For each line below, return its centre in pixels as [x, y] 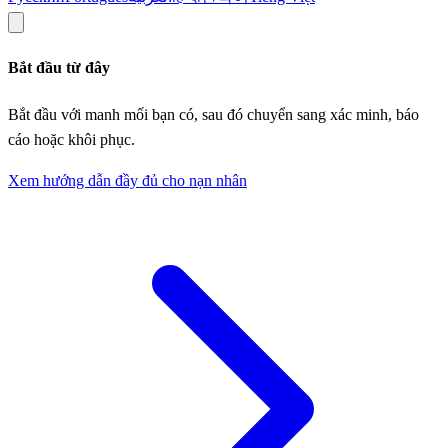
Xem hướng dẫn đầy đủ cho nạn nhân [127, 180]
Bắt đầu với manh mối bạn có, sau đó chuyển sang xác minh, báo [213, 114]
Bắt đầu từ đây [59, 68]
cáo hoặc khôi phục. [71, 139]
